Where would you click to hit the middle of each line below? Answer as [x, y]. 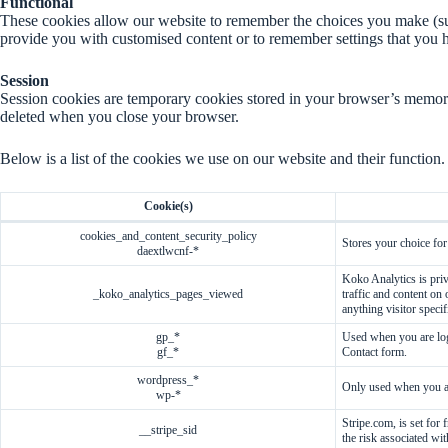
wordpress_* [168, 380]
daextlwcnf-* [168, 251]
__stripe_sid [168, 430]
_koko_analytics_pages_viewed [168, 294]
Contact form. [374, 352]
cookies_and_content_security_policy [168, 236]
